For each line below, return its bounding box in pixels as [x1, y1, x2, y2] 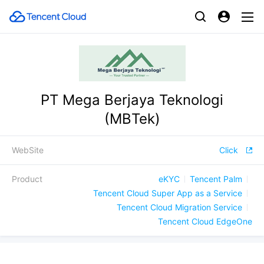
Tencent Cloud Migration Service [117, 202, 242, 212]
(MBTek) [104, 110, 160, 127]
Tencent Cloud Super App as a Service [93, 188, 242, 198]
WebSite [12, 145, 44, 155]
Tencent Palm [190, 174, 242, 184]
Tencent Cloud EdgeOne [158, 216, 252, 226]
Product [12, 174, 42, 184]
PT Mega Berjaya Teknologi [41, 91, 223, 108]
